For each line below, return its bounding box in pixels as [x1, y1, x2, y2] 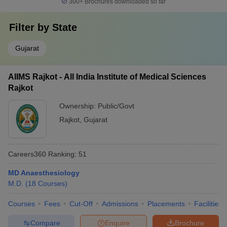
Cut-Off [69, 200, 93, 208]
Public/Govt [98, 102, 134, 110]
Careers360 [8, 149, 46, 158]
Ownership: [59, 102, 98, 110]
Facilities [194, 200, 222, 208]
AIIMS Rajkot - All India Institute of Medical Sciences [8, 72, 206, 81]
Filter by [9, 22, 52, 33]
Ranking [46, 149, 74, 158]
